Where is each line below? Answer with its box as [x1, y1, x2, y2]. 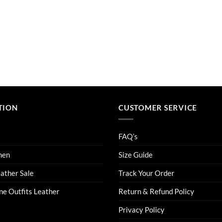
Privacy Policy [118, 205, 165, 215]
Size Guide [118, 150, 153, 160]
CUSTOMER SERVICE [118, 103, 198, 112]
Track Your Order [118, 168, 174, 178]
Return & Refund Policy [118, 187, 194, 196]
